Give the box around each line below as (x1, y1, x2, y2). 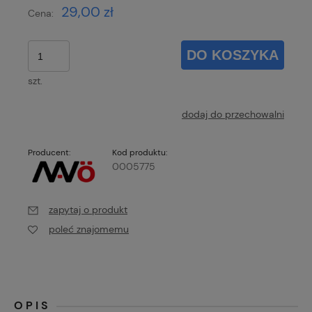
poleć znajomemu (49, 222, 129, 235)
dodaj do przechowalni (182, 108, 284, 121)
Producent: (28, 147, 70, 159)
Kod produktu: (112, 147, 168, 159)
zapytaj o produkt (49, 203, 127, 216)
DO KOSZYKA (187, 47, 279, 63)
